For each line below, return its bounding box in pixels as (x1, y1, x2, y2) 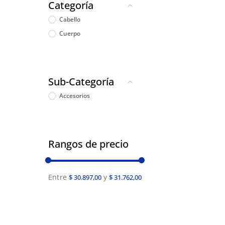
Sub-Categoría (48, 74, 114, 88)
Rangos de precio (48, 137, 129, 151)
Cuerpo (59, 29, 81, 38)
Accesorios (59, 91, 90, 100)
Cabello (59, 15, 81, 24)
